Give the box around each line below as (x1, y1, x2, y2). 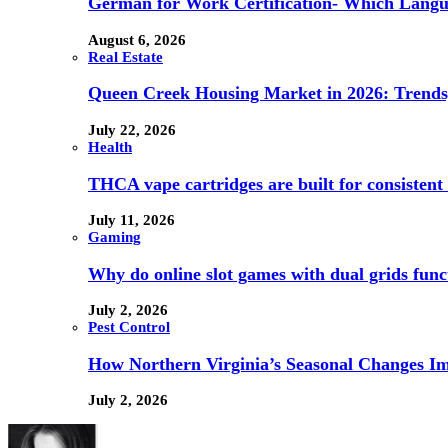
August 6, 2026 (88, 31, 186, 48)
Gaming (88, 229, 141, 246)
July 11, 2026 (88, 212, 175, 229)
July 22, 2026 (88, 121, 176, 138)
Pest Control (88, 319, 170, 336)
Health (88, 138, 132, 155)
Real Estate (88, 48, 163, 65)
